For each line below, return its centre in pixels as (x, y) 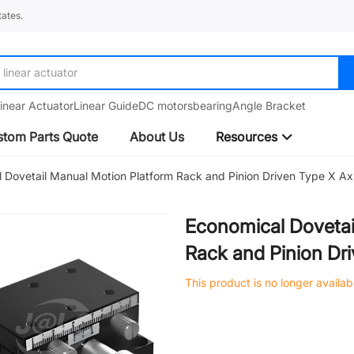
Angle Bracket (269, 105)
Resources (248, 137)
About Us (157, 137)
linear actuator (40, 72)
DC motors (165, 105)
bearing (212, 105)
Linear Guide (105, 105)
